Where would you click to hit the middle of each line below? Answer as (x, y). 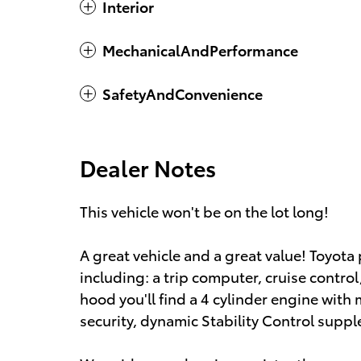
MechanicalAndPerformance (200, 49)
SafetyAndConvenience (183, 93)
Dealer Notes (148, 167)
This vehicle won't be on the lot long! (204, 210)
